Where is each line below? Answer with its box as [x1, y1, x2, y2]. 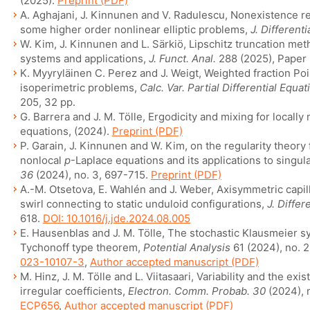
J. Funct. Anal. [149, 52, 216, 65]
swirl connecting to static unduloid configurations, [20, 197, 267, 210]
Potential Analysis [143, 241, 233, 254]
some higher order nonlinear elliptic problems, [20, 23, 250, 36]
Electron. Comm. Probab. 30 [128, 284, 266, 298]
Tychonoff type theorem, [20, 241, 143, 254]
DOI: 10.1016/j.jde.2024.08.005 [43, 212, 190, 225]
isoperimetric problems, [20, 81, 140, 94]
